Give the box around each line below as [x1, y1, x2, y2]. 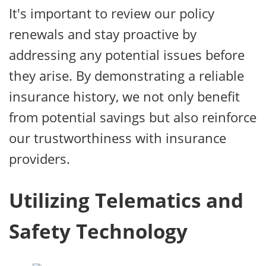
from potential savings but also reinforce [9, 107, 256, 126]
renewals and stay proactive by [9, 24, 197, 43]
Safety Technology [9, 218, 188, 245]
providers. [9, 149, 70, 167]
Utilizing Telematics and [9, 187, 243, 214]
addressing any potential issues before [9, 45, 245, 64]
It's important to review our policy [9, 4, 214, 22]
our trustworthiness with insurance [9, 128, 226, 147]
